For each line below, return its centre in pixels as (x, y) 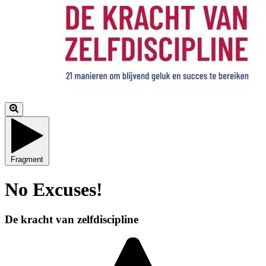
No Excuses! (54, 189)
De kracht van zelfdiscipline (72, 219)
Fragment (27, 160)
